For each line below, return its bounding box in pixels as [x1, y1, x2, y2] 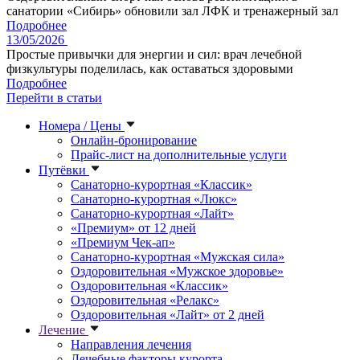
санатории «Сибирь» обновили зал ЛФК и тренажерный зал [6, 4, 338, 18]
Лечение [39, 323, 88, 337]
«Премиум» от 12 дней [71, 221, 196, 235]
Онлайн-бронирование [71, 133, 197, 148]
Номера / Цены [39, 119, 125, 133]
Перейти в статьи [6, 91, 102, 105]
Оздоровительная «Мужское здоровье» [71, 264, 284, 279]
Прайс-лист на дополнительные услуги [71, 148, 287, 162]
